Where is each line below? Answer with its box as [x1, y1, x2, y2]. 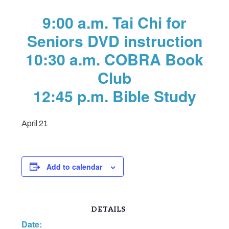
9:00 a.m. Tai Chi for [42, 11, 187, 33]
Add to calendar [47, 161, 103, 172]
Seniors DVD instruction [27, 29, 202, 52]
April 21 [21, 119, 49, 128]
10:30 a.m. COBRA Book [26, 48, 203, 70]
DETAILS [91, 204, 126, 214]
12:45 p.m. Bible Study [33, 84, 196, 107]
